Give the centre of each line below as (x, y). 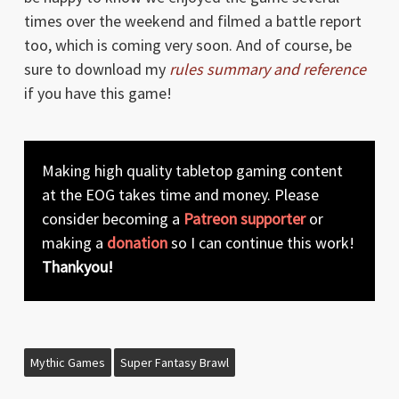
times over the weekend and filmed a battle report (192, 20)
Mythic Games (67, 362)
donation (137, 242)
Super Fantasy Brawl (174, 362)
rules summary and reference (267, 69)
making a (74, 242)
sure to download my (96, 69)
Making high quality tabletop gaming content (192, 170)
